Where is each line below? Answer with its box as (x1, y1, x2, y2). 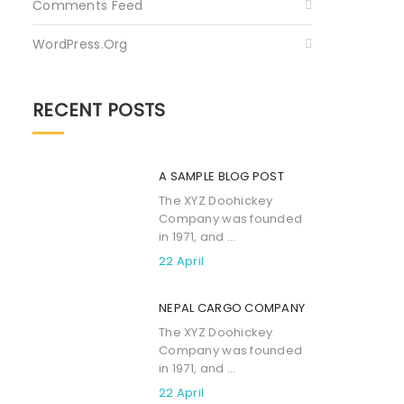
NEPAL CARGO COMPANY (159, 298, 306, 317)
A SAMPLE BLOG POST (159, 167, 285, 185)
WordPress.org (32, 34, 128, 53)
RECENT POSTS (32, 96, 166, 123)
